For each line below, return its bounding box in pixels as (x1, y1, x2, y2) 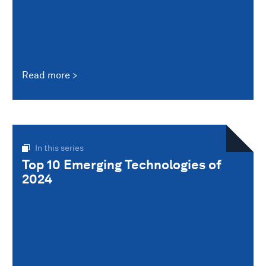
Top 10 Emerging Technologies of (22, 156, 221, 172)
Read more (22, 69, 70, 81)
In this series (35, 142, 84, 153)
